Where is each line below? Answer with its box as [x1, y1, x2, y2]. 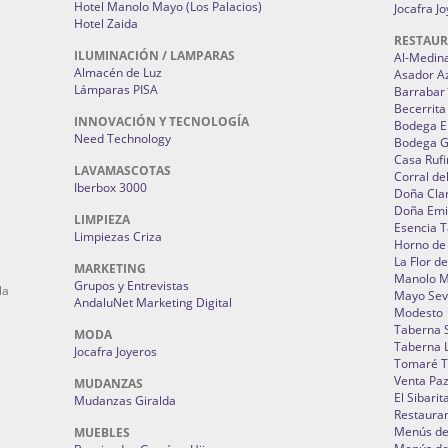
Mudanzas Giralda [74, 392, 176, 410]
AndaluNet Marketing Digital [74, 294, 232, 312]
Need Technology [74, 130, 171, 148]
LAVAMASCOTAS [74, 162, 171, 180]
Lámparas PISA [74, 81, 158, 99]
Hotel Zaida [74, 15, 138, 33]
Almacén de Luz [74, 64, 162, 82]
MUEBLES [74, 424, 130, 442]
